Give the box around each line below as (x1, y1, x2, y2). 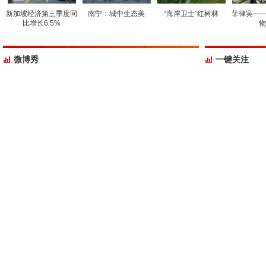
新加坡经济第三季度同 (6, 9, 77, 18)
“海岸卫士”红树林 (164, 9, 218, 18)
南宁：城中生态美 (88, 9, 145, 18)
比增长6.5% (23, 19, 61, 27)
